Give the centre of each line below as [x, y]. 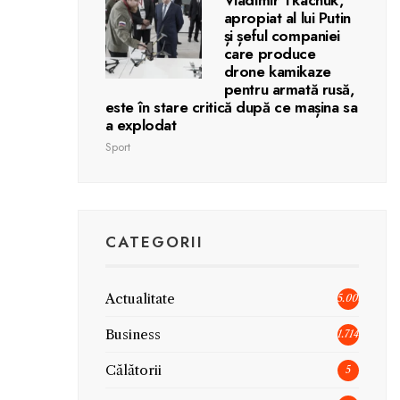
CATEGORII [154, 242]
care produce [270, 53]
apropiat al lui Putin [287, 17]
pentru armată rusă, [289, 89]
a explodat [141, 125]
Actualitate [140, 298]
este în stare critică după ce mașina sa [231, 107]
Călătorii [133, 370]
